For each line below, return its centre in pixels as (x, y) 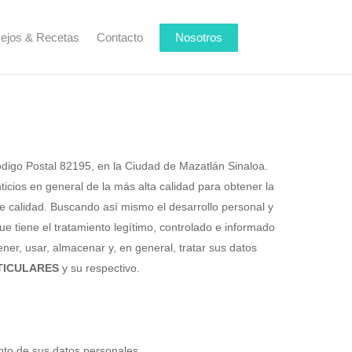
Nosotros (199, 37)
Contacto (120, 37)
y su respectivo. (99, 268)
